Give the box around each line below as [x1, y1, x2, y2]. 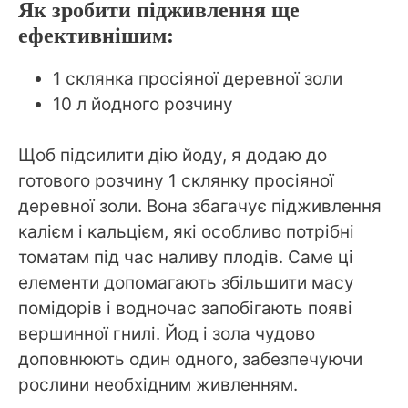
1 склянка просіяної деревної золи [53, 67, 342, 89]
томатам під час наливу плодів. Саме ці [18, 247, 353, 269]
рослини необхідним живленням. [18, 374, 298, 396]
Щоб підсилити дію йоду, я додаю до [18, 145, 327, 167]
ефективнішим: [18, 23, 174, 47]
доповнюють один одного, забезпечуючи [18, 349, 362, 371]
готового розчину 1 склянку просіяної [18, 170, 334, 192]
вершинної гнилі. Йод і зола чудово [18, 323, 315, 345]
